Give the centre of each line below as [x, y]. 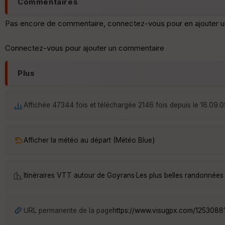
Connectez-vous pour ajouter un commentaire [85, 48]
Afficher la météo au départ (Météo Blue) [89, 140]
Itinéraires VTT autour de [65, 175]
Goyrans [121, 175]
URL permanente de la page [68, 210]
